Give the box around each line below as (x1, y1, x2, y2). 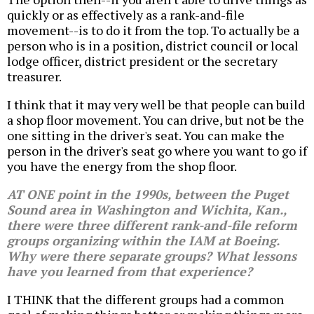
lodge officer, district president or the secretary (7, 53, 278, 70)
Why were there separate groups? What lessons (7, 247, 296, 265)
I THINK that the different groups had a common (7, 291, 284, 308)
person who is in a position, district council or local (7, 37, 299, 55)
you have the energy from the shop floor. (7, 158, 237, 175)
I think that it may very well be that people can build (7, 96, 305, 114)
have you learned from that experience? (7, 263, 252, 280)
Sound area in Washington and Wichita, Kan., (7, 201, 287, 219)
